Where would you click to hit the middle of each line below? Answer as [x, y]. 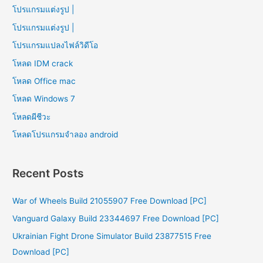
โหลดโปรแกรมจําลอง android [65, 135]
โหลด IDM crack [43, 63]
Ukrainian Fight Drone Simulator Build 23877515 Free [112, 236]
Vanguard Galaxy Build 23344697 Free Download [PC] [116, 219]
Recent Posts [48, 173]
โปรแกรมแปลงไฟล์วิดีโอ [55, 45]
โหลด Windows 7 [44, 99]
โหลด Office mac [44, 81]
